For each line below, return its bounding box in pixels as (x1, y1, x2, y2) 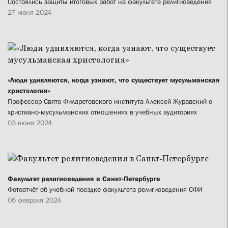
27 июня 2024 (8, 8, 51, 17)
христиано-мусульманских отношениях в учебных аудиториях (8, 108, 197, 117)
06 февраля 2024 (8, 196, 61, 205)
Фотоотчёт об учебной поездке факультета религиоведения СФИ (8, 185, 203, 194)
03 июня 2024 (8, 119, 52, 127)
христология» (8, 87, 50, 95)
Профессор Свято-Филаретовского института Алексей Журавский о (8, 97, 212, 106)
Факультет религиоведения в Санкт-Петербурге (8, 175, 160, 183)
